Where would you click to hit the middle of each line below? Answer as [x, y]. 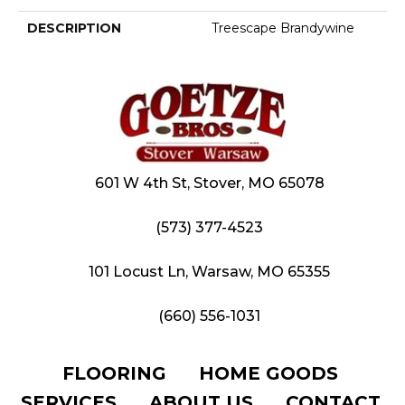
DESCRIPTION [74, 28]
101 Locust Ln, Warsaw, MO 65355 [209, 272]
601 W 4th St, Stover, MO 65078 [209, 184]
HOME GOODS [268, 374]
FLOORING [114, 374]
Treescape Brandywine [283, 28]
